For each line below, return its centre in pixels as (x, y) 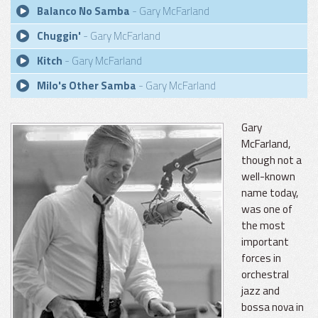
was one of (267, 209)
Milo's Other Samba (87, 86)
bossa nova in (273, 307)
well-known (268, 176)
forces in (261, 258)
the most (263, 225)
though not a (272, 160)
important (265, 242)
